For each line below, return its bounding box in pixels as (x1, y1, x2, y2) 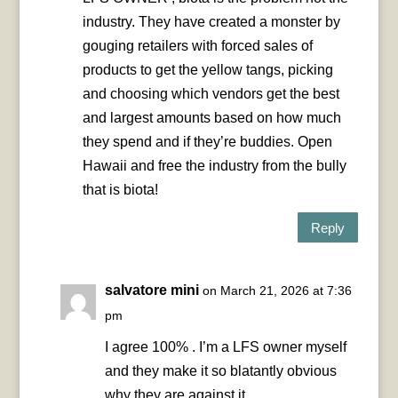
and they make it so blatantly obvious (104, 363, 337, 379)
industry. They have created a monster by (82, 14, 340, 30)
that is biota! (82, 182, 158, 198)
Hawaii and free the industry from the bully (82, 158, 346, 174)
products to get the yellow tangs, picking (82, 62, 333, 78)
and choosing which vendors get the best (82, 86, 339, 102)
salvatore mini (104, 283, 199, 298)
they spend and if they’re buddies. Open (82, 134, 332, 150)
